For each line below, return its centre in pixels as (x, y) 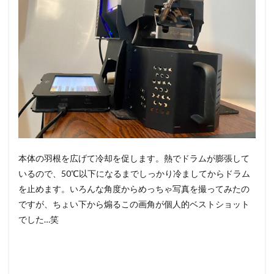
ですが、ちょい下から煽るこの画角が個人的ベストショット (134, 204)
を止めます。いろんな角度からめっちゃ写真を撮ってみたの (134, 189)
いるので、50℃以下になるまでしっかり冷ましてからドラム (134, 173)
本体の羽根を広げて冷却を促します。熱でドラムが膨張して (134, 158)
